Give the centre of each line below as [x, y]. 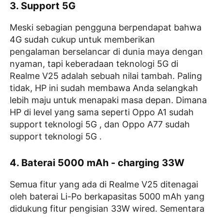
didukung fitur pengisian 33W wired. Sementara [107, 209]
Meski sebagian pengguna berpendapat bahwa [106, 27]
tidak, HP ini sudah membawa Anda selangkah [104, 88]
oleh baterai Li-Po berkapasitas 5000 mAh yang [107, 196]
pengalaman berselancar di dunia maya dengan [106, 52]
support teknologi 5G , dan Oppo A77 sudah [100, 124]
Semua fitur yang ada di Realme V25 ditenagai [104, 184]
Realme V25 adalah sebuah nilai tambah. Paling [106, 76]
